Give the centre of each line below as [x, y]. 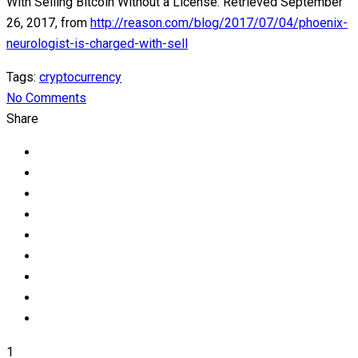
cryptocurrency [80, 78]
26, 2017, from [48, 23]
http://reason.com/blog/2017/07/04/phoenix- [219, 23]
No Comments [46, 98]
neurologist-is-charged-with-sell [97, 44]
